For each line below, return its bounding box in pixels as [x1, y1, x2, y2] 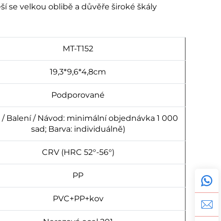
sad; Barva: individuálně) [31, 124, 125, 134]
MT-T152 [63, 43, 93, 53]
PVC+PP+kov [52, 193, 104, 203]
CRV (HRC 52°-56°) [41, 147, 114, 157]
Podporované [51, 90, 105, 100]
